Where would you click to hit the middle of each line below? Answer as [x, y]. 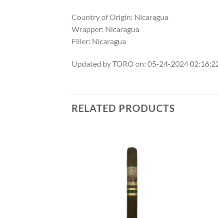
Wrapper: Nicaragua [105, 29]
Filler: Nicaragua [99, 41]
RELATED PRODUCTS [123, 108]
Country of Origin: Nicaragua [120, 17]
